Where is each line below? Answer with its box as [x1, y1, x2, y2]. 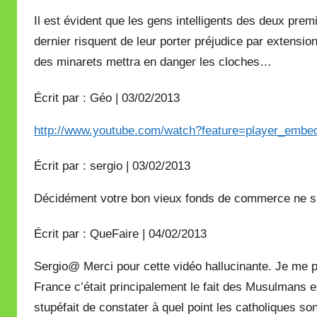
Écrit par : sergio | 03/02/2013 [34, 158, 190, 173]
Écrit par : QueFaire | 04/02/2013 [34, 227, 207, 241]
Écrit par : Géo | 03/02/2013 [34, 91, 180, 105]
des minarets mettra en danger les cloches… [34, 55, 272, 69]
